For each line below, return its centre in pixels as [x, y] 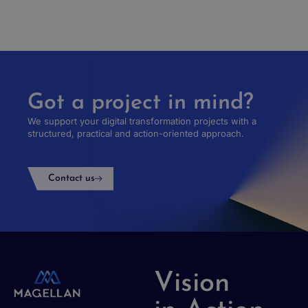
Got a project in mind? [141, 103]
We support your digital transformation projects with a [142, 121]
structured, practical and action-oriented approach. [136, 133]
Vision [192, 284]
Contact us [71, 178]
